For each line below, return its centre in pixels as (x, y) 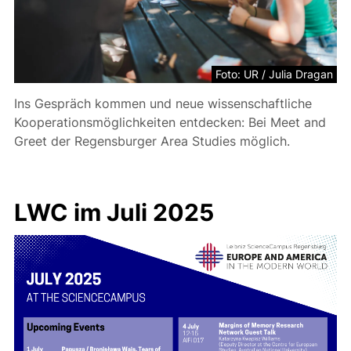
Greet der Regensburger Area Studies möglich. (152, 141)
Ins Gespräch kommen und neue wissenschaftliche (163, 104)
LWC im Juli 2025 (114, 213)
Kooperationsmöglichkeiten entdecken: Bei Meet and (170, 123)
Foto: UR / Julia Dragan (274, 74)
